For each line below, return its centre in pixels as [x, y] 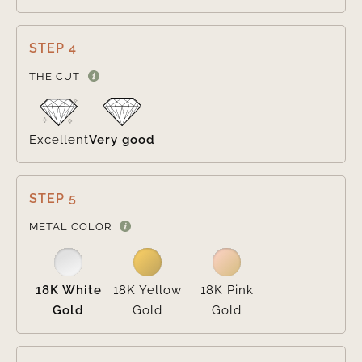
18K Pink [227, 290]
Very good [122, 140]
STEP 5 [53, 199]
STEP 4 [53, 48]
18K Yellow [148, 290]
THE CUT [54, 77]
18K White [68, 290]
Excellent [59, 140]
